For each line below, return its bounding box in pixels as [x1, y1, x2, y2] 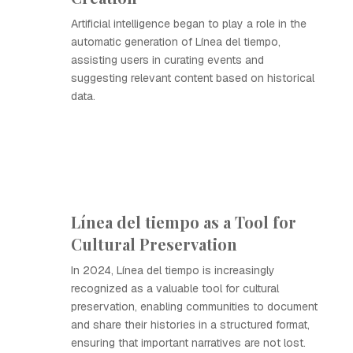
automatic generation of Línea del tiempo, [71, 35, 281, 49]
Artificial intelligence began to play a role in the [71, 17, 307, 31]
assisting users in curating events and [71, 53, 264, 67]
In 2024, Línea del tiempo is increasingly [71, 263, 275, 277]
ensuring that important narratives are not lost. [71, 336, 306, 350]
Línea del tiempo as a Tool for [71, 211, 296, 232]
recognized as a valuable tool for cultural [71, 281, 279, 295]
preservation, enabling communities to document [71, 299, 318, 314]
